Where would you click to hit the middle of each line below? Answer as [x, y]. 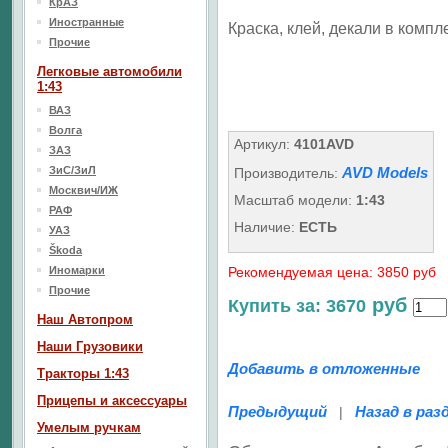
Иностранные [86, 22]
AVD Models [385, 172]
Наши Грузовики [90, 346]
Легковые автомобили [109, 71]
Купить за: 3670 [297, 306]
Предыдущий [277, 411]
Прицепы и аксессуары [112, 400]
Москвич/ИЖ [83, 190]
